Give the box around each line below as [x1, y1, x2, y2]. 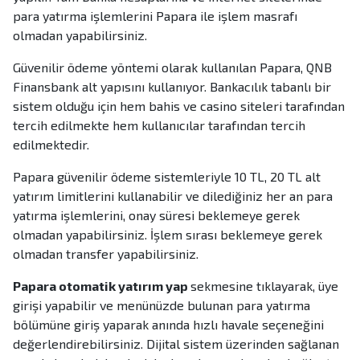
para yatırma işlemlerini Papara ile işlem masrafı [13, 8, 297, 24]
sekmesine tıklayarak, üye [190, 278, 338, 294]
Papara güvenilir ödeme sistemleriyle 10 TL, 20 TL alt [13, 169, 321, 185]
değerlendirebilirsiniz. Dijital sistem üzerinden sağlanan [13, 336, 339, 352]
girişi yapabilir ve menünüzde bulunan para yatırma [13, 297, 310, 313]
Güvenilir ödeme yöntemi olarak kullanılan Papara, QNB [13, 59, 332, 76]
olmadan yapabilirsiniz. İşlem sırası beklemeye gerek [13, 227, 322, 243]
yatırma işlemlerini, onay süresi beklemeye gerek [13, 207, 300, 223]
